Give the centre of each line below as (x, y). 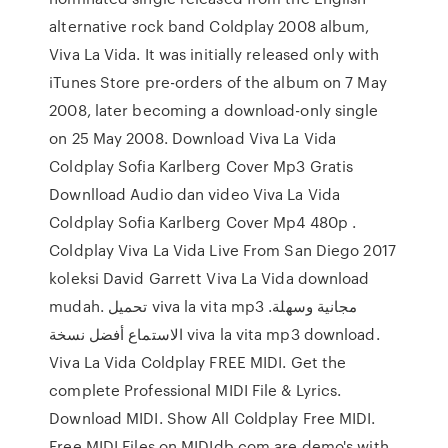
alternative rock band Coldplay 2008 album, (209, 26)
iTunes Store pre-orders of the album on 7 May (218, 82)
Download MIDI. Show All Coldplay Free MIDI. (212, 418)
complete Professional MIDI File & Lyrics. (195, 390)
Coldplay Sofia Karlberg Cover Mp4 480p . (203, 222)
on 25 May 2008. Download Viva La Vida (192, 138)
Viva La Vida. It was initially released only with (214, 54)
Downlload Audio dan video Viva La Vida (195, 194)
